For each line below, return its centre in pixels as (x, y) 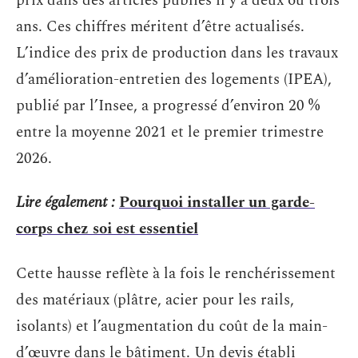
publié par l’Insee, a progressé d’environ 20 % (168, 105)
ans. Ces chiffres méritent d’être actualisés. (160, 26)
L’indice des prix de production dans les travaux (177, 53)
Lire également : (66, 203)
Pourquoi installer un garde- (217, 203)
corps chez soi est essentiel (107, 229)
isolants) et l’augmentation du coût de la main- (172, 326)
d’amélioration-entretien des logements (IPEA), (174, 79)
